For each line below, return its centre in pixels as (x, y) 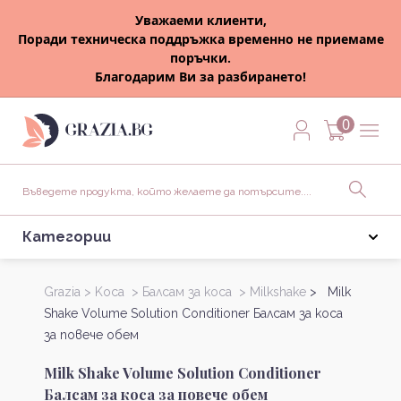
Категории (66, 236)
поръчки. (200, 58)
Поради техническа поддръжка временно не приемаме (200, 39)
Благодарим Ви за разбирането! (200, 77)
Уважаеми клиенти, (200, 20)
